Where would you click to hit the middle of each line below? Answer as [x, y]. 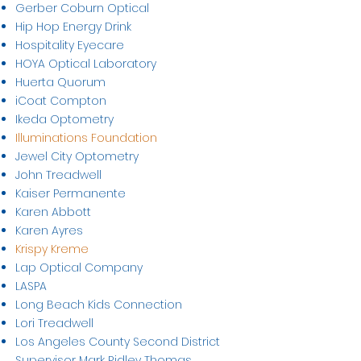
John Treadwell [58, 175]
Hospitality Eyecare [70, 45]
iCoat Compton [61, 101]
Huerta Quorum [60, 82]
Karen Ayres [49, 230]
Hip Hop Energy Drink [73, 27]
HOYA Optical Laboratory [86, 64]
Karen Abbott [53, 212]
